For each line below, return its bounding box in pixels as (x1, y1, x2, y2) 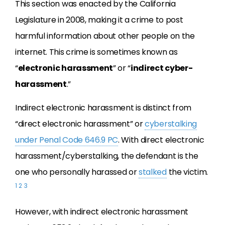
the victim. (166, 166, 208, 178)
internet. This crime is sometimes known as (15, 46, 178, 58)
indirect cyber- (131, 62, 193, 74)
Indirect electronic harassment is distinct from (15, 102, 191, 114)
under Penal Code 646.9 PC (15, 134, 118, 146)
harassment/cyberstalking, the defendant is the (15, 150, 198, 162)
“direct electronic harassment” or (15, 118, 145, 130)
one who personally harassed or (15, 166, 139, 178)
